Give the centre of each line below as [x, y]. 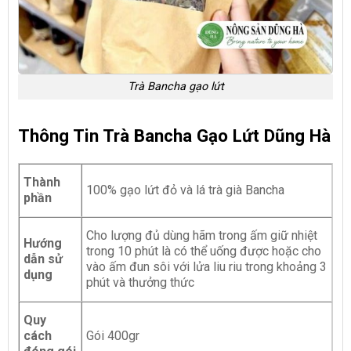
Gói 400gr [113, 335]
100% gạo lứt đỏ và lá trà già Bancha [185, 190]
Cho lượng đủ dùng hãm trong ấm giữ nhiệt [202, 235]
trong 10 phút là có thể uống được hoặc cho [204, 251]
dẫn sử [43, 259]
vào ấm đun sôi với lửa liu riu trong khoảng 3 [206, 266]
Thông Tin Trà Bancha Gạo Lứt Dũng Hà [174, 135]
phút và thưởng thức [140, 282]
